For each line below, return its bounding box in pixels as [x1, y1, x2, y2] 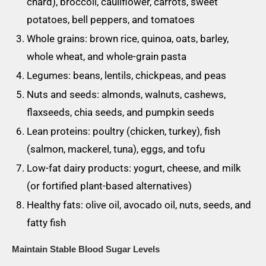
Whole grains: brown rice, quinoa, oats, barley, [27, 33, 229, 45]
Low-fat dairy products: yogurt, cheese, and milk [27, 162, 241, 174]
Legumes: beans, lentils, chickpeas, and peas [27, 69, 226, 81]
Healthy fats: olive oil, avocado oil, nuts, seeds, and [27, 199, 251, 211]
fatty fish [27, 217, 66, 229]
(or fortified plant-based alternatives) [27, 180, 192, 192]
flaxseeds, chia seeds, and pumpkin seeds [27, 106, 214, 118]
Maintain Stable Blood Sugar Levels [12, 244, 160, 254]
